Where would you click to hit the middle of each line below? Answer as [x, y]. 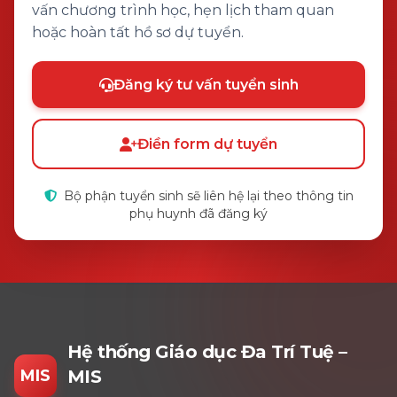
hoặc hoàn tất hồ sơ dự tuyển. [138, 32]
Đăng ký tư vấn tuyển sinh [206, 85]
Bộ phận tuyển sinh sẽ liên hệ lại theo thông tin [206, 196]
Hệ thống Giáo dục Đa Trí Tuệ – [207, 352]
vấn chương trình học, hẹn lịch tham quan [183, 10]
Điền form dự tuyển [207, 144]
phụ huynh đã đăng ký [198, 214]
